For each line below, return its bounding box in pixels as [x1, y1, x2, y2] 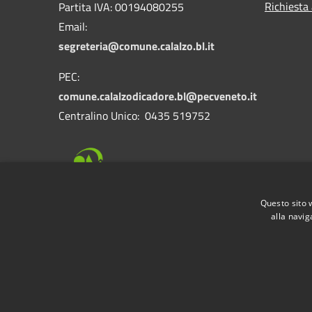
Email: [58, 17, 87, 35]
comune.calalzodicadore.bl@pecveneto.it [58, 87, 257, 104]
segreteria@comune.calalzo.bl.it [58, 37, 214, 54]
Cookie [221, 270, 253, 287]
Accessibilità [95, 270, 153, 287]
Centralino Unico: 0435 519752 [58, 107, 210, 124]
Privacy [170, 270, 205, 287]
